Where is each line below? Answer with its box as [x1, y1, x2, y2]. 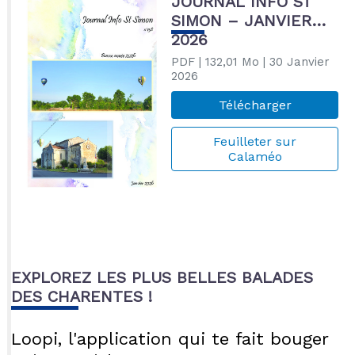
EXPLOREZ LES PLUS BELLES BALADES [10, 267, 313, 287]
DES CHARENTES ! [10, 286, 152, 306]
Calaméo [227, 149, 282, 165]
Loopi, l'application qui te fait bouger [10, 328, 328, 349]
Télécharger [218, 97, 292, 113]
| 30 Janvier [258, 55, 330, 70]
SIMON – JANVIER [170, 11, 311, 31]
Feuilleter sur [213, 134, 296, 150]
